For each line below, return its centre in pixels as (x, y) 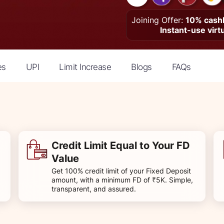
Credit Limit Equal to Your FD (121, 145)
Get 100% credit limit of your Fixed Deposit (121, 170)
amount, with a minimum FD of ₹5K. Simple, (122, 179)
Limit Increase (85, 67)
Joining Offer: (158, 20)
